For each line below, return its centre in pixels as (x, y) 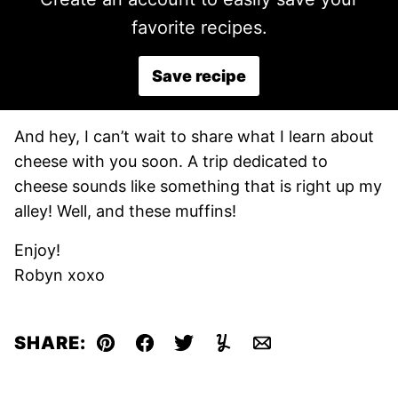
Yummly (251, 354)
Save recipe (199, 76)
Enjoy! (37, 250)
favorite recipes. (199, 28)
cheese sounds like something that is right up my (198, 186)
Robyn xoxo (60, 275)
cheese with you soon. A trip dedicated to (171, 161)
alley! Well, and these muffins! (125, 211)
